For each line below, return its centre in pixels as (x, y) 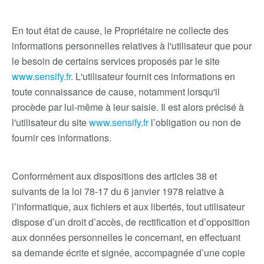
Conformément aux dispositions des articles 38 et (114, 176)
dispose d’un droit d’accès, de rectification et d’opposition (131, 222)
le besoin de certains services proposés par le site (116, 61)
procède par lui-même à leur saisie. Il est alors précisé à (128, 107)
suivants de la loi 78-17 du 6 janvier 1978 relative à (118, 191)
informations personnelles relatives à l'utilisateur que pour (132, 46)
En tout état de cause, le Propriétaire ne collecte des (120, 30)
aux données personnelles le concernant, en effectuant (126, 237)
